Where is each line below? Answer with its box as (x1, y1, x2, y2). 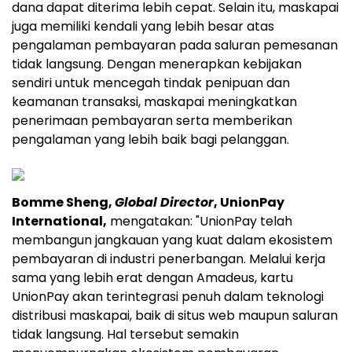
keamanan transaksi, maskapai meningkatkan (12, 93, 297, 111)
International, (12, 212, 107, 230)
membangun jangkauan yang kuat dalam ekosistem (12, 231, 332, 249)
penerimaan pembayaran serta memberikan (12, 112, 292, 130)
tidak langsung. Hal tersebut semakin (12, 325, 239, 343)
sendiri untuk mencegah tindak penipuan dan (12, 74, 290, 92)
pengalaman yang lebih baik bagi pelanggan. (12, 130, 289, 148)
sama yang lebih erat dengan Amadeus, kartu (12, 269, 293, 287)
